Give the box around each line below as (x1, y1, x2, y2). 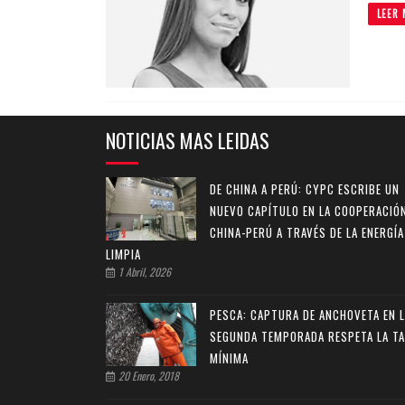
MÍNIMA (210, 348, 249, 367)
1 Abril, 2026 (116, 263, 171, 279)
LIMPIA (106, 244, 141, 263)
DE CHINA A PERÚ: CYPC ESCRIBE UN (210, 179, 400, 198)
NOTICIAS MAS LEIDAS (106, 125, 269, 155)
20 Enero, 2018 (116, 367, 179, 383)
